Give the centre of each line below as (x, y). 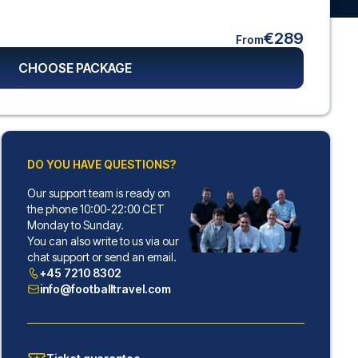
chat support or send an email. (101, 257)
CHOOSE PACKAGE (76, 68)
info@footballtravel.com (105, 289)
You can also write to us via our (103, 241)
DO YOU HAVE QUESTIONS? (101, 164)
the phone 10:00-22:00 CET (95, 209)
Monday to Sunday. (75, 225)
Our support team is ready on (98, 193)
